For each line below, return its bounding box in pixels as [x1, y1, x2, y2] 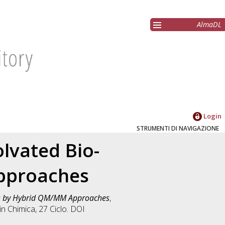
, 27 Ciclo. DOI [35, 203, 85, 215]
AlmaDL [197, 20, 221, 30]
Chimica [8, 203, 35, 215]
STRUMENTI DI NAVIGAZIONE [137, 124, 219, 133]
